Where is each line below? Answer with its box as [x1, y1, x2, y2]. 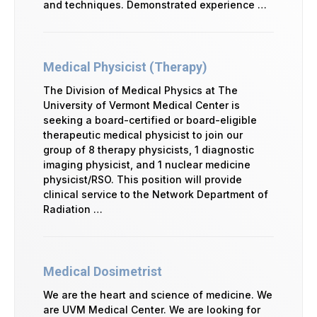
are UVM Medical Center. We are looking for [43, 303, 260, 316]
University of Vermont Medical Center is [43, 98, 240, 111]
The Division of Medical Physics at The [43, 83, 238, 96]
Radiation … [43, 202, 103, 215]
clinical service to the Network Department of [43, 188, 268, 200]
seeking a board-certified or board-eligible [43, 113, 257, 126]
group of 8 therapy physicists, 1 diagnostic [43, 143, 254, 156]
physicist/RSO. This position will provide [43, 173, 242, 185]
